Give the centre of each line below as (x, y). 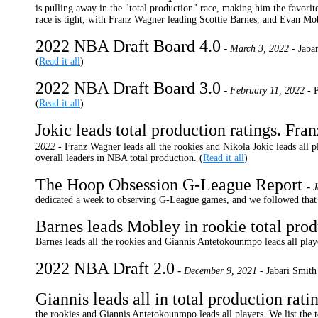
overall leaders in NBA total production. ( (119, 158)
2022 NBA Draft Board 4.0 (128, 46)
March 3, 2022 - (263, 49)
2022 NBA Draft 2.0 (105, 268)
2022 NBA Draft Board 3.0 (128, 88)
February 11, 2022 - (270, 91)
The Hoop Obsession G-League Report (171, 185)
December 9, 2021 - (224, 271)
